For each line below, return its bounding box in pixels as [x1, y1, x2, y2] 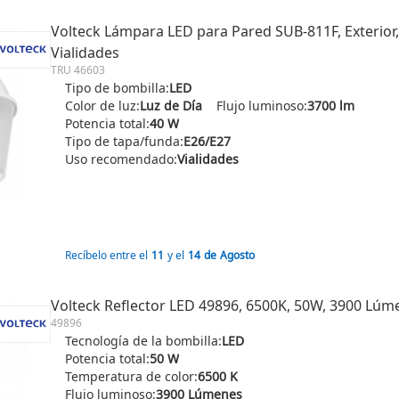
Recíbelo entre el [65, 248, 148, 263]
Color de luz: [65, 97, 140, 114]
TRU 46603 [51, 62, 105, 77]
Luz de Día [140, 97, 202, 114]
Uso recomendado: [65, 151, 177, 167]
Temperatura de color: [65, 368, 198, 385]
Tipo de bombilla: [65, 79, 169, 96]
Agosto [220, 248, 255, 263]
